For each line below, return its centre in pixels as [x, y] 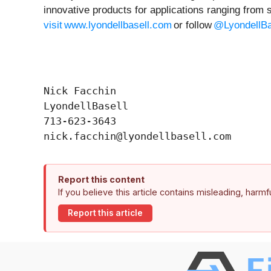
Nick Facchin [80, 90]
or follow [193, 25]
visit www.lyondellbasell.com [108, 25]
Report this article [105, 213]
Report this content [101, 179]
